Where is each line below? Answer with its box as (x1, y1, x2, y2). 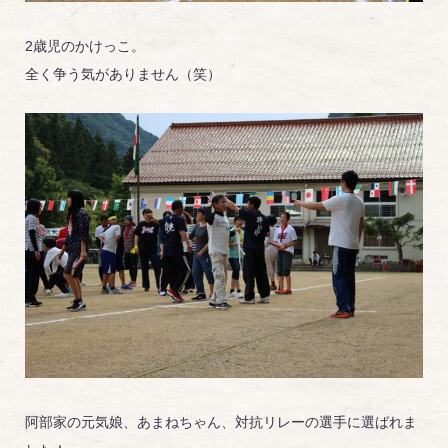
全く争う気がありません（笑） (25, 65, 221, 82)
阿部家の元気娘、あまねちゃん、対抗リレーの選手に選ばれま (25, 414, 417, 431)
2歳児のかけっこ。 (25, 37, 145, 54)
